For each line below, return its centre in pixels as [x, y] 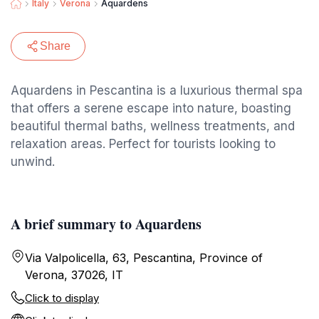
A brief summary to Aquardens [106, 224]
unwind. [33, 162]
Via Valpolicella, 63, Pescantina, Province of [144, 258]
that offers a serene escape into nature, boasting [151, 108]
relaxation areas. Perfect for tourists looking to [143, 144]
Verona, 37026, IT [74, 275]
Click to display [62, 298]
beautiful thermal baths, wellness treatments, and [153, 126]
